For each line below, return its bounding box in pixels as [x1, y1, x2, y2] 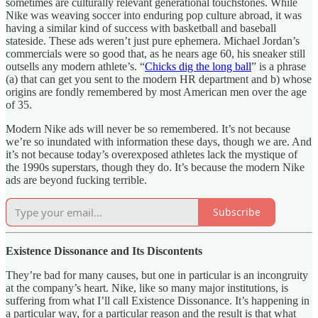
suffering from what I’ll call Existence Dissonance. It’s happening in [6, 294, 309, 307]
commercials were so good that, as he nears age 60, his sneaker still [6, 47, 305, 60]
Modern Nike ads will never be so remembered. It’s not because [6, 122, 290, 135]
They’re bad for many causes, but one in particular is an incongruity [6, 268, 308, 281]
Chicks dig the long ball [145, 60, 251, 72]
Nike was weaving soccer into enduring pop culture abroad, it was [6, 9, 302, 21]
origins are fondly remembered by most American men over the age [6, 85, 307, 98]
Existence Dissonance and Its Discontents [6, 244, 205, 257]
